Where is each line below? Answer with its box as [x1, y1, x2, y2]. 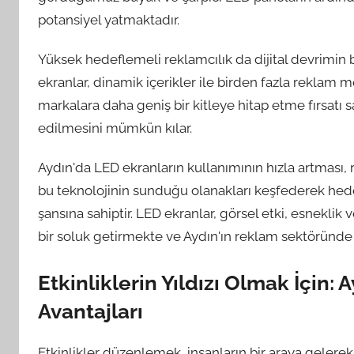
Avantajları [38, 299, 143, 323]
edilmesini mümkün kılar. [38, 119, 192, 136]
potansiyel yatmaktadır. [38, 11, 179, 28]
